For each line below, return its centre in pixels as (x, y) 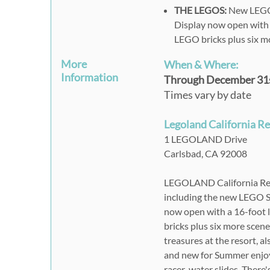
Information (89, 77)
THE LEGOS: (200, 10)
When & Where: (202, 65)
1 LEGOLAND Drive (206, 139)
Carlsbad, (184, 154)
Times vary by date (208, 95)
